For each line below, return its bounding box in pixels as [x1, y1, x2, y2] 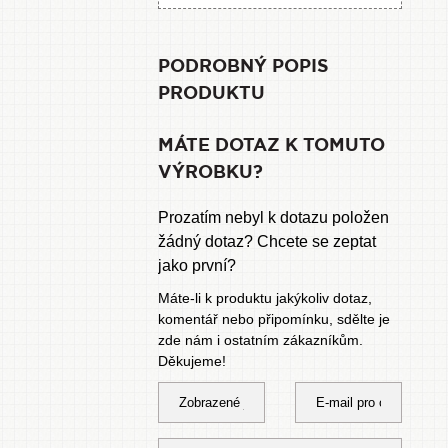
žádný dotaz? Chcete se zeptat [158, 233, 377, 250]
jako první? [158, 257, 237, 274]
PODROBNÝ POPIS [158, 55, 330, 77]
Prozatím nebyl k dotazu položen [158, 209, 390, 226]
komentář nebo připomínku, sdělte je [158, 311, 391, 327]
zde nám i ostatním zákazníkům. [158, 332, 364, 348]
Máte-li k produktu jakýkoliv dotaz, [158, 290, 373, 306]
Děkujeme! [158, 353, 227, 369]
